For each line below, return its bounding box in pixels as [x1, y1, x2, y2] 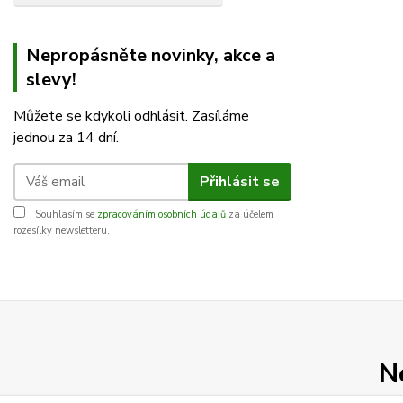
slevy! [26, 67, 76, 92]
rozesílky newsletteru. [13, 224, 110, 237]
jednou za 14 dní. [13, 128, 119, 148]
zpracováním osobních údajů [97, 208, 226, 221]
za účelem [226, 208, 273, 221]
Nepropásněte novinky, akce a [26, 43, 275, 67]
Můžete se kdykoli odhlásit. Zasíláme [13, 106, 249, 126]
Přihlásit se [199, 171, 280, 192]
